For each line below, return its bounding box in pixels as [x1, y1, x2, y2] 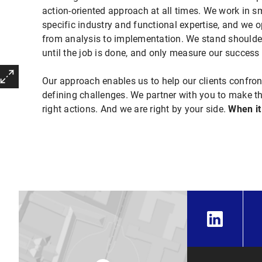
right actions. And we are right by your [42, 104, 204, 115]
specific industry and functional [42, 19, 177, 30]
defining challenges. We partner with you [42, 89, 215, 101]
